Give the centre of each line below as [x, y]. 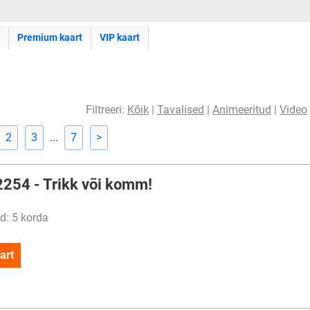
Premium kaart [50, 37]
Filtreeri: [107, 110]
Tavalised [181, 110]
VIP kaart [120, 37]
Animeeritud [242, 110]
